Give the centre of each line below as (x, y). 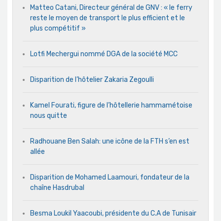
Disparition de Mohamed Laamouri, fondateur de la (110, 178)
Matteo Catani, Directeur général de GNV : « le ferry (111, 8)
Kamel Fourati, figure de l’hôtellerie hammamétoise (111, 106)
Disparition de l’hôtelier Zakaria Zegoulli (92, 80)
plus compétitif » (58, 29)
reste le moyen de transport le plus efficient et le (108, 18)
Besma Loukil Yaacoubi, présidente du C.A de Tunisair (113, 214)
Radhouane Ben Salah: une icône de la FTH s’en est (110, 142)
